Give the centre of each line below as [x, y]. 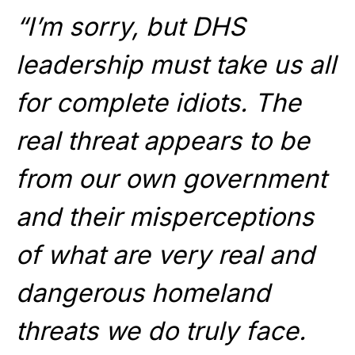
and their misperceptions [165, 217]
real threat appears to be [163, 141]
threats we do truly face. [161, 331]
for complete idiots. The [158, 103]
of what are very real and [165, 255]
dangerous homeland [143, 293]
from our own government [171, 179]
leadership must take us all [176, 65]
